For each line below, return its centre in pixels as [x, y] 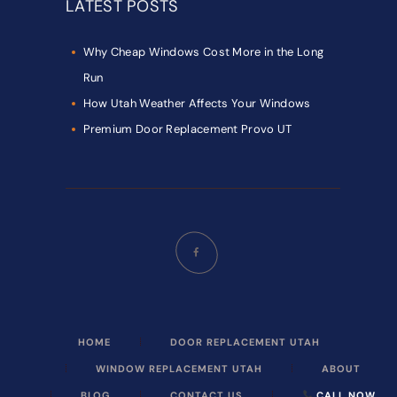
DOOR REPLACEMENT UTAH [245, 343]
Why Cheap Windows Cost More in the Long [203, 51]
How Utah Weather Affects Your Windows [197, 103]
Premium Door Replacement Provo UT [187, 128]
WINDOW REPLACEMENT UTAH [179, 369]
